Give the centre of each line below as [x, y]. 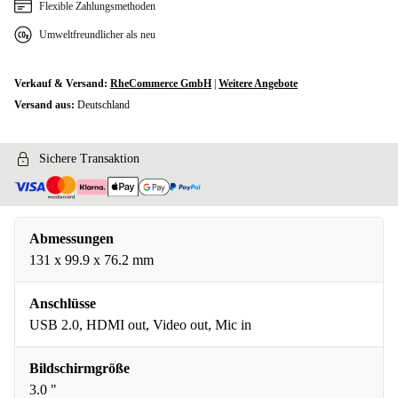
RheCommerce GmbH [161, 84]
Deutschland [103, 105]
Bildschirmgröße [80, 369]
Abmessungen [72, 239]
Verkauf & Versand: [62, 84]
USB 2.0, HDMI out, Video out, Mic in [140, 325]
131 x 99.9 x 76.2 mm [92, 260]
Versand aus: [46, 105]
